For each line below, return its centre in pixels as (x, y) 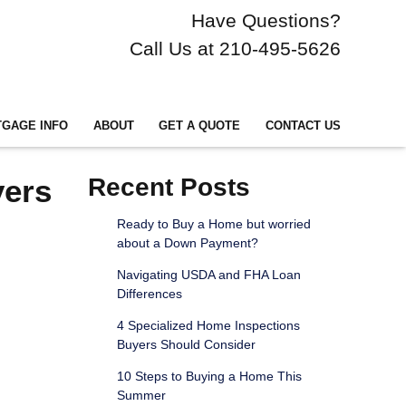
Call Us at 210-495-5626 (235, 48)
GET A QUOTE (200, 126)
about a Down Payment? (187, 243)
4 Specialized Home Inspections (208, 326)
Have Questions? (266, 20)
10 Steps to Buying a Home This (209, 377)
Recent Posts (169, 188)
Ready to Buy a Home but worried (213, 224)
